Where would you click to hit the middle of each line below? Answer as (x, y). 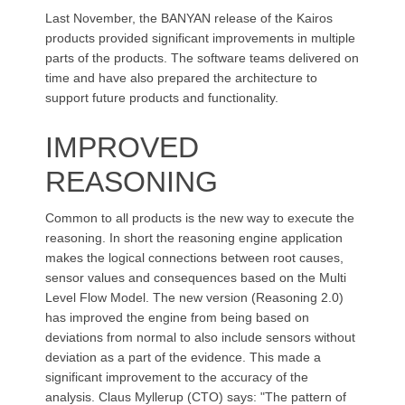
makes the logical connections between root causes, (194, 258)
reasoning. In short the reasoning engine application (194, 238)
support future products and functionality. (162, 98)
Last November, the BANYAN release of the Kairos (189, 18)
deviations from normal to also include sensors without (200, 337)
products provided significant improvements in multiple (200, 38)
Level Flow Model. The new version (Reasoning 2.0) (194, 297)
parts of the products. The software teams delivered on (202, 58)
